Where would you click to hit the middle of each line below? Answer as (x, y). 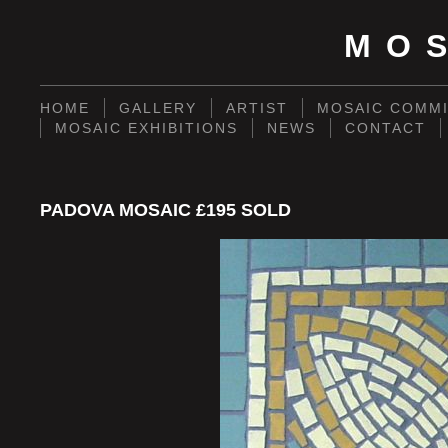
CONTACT (385, 128)
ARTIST (257, 108)
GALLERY (158, 108)
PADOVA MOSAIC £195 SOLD (165, 210)
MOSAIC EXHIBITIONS (146, 128)
